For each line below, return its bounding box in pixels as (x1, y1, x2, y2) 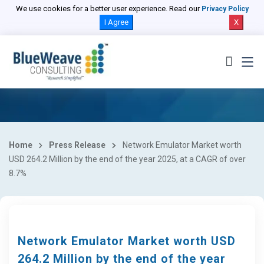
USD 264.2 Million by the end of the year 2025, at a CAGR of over (9, 154, 246, 164)
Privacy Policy (201, 5, 249, 13)
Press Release (49, 140, 106, 150)
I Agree (104, 18, 128, 27)
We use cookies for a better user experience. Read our (15, 4, 202, 13)
